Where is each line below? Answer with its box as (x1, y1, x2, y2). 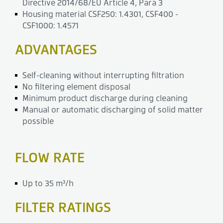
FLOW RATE (15, 148, 85, 166)
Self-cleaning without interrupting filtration (22, 70, 184, 81)
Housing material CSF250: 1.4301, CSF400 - (22, 8, 178, 19)
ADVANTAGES (15, 40, 97, 58)
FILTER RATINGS (15, 198, 111, 216)
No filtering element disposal (22, 81, 130, 92)
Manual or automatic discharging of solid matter (22, 104, 203, 115)
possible (22, 115, 54, 126)
